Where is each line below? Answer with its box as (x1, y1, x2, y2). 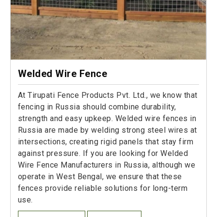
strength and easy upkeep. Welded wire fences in (17, 114, 197, 124)
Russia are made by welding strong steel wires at (17, 125, 197, 135)
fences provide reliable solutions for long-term (17, 184, 188, 193)
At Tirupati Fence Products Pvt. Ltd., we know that (17, 91, 198, 100)
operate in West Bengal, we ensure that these (17, 172, 182, 182)
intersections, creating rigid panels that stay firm (17, 137, 194, 147)
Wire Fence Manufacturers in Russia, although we (17, 160, 196, 170)
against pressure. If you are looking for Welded (17, 149, 188, 158)
